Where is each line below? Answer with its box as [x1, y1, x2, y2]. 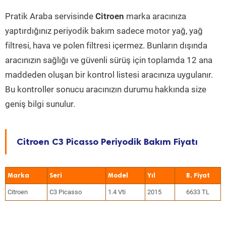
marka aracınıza [124, 11, 186, 21]
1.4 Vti [108, 188, 126, 196]
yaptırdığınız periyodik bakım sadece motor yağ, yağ [5, 26, 203, 36]
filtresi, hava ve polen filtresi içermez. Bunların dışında [5, 40, 207, 50]
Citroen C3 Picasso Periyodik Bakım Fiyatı [17, 136, 198, 147]
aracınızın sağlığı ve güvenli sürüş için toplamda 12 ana [5, 55, 212, 65]
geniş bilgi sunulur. [5, 99, 75, 109]
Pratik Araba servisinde [5, 11, 95, 21]
